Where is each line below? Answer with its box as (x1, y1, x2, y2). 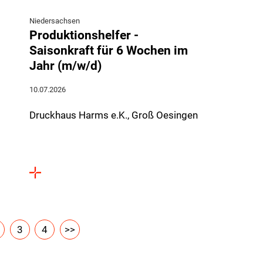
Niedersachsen (29, 16, 80, 25)
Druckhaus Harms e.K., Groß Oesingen (29, 109, 198, 121)
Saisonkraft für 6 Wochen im (29, 43, 188, 58)
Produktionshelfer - (29, 28, 139, 42)
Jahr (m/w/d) (29, 58, 102, 73)
